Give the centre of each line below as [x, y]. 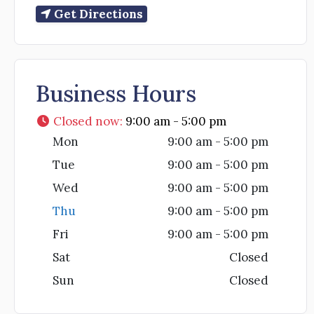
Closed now [87, 122]
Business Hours [116, 94]
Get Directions [98, 14]
